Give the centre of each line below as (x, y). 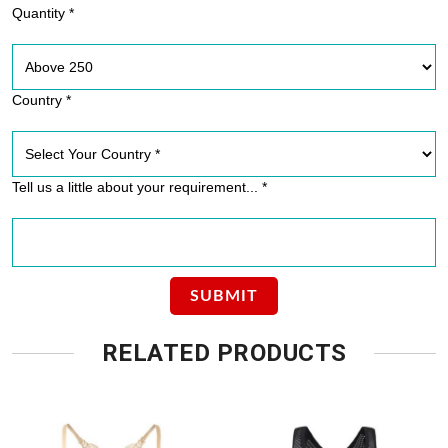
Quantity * (43, 13)
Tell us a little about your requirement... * (139, 187)
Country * (41, 100)
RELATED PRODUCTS (224, 353)
